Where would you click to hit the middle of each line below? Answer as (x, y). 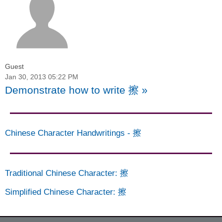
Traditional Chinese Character (60, 173)
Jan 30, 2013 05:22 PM (42, 77)
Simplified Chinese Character (59, 192)
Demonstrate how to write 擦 (72, 90)
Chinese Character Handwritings (65, 133)
